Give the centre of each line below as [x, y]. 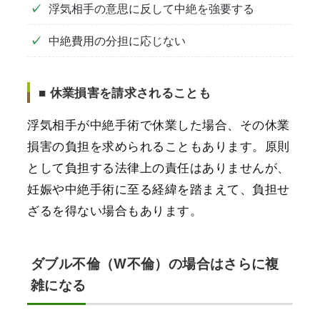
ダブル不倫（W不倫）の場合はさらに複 [155, 263]
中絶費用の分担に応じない [117, 40]
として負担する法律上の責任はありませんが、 [159, 166]
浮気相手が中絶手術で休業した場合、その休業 [159, 124]
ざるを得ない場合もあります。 [115, 209]
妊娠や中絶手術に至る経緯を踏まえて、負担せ [159, 188]
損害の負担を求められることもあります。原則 [159, 145]
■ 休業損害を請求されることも [125, 92]
